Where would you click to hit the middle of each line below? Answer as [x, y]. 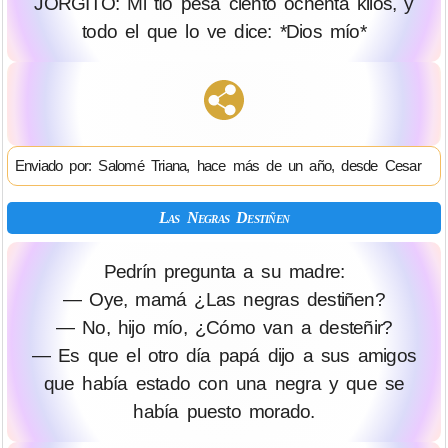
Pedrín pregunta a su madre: [224, 271]
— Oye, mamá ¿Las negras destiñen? [224, 299]
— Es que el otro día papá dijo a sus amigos [224, 355]
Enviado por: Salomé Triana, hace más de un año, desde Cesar [217, 165]
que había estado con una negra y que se [224, 383]
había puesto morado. [224, 411]
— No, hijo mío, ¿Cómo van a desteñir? [224, 327]
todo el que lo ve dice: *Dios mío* [224, 32]
